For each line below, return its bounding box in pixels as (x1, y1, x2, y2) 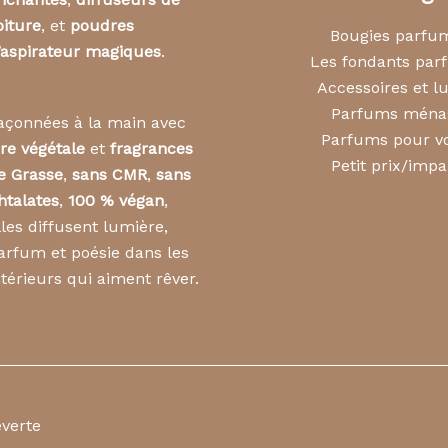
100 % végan (67, 190, 164, 210)
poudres (69, 16, 134, 36)
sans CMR (71, 164, 147, 184)
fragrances (109, 138, 193, 158)
